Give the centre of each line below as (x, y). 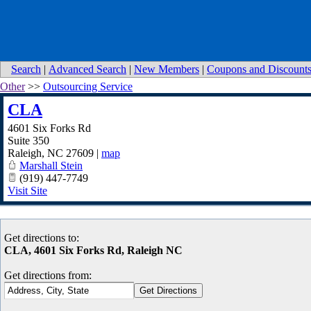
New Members (167, 69)
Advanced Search (87, 69)
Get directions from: (48, 275)
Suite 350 (28, 141)
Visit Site (27, 191)
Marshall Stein (51, 166)
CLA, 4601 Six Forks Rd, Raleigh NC (93, 250)
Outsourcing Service (88, 86)
